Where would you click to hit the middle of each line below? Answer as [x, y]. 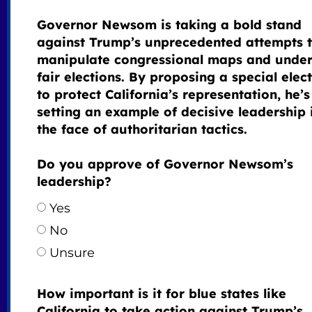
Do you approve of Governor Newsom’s [165, 164]
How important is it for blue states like [161, 294]
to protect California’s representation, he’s [173, 95]
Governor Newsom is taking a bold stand [169, 25]
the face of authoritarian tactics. [142, 130]
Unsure [72, 253]
